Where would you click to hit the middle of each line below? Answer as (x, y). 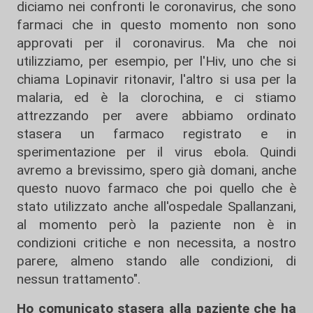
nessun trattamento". (79, 279)
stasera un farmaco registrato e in (156, 134)
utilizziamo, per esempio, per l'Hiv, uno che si (156, 61)
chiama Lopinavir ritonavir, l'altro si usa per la (156, 80)
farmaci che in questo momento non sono (156, 25)
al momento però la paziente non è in (156, 225)
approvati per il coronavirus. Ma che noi (156, 43)
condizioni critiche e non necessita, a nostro (156, 243)
